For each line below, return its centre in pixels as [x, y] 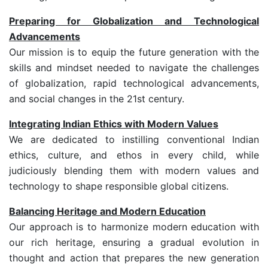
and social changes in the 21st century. [97, 99]
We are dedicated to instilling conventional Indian [134, 140]
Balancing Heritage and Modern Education [107, 211]
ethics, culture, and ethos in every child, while [134, 155]
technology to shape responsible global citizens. [119, 186]
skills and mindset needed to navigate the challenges [134, 68]
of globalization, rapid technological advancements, [134, 83]
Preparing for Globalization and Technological [134, 21]
